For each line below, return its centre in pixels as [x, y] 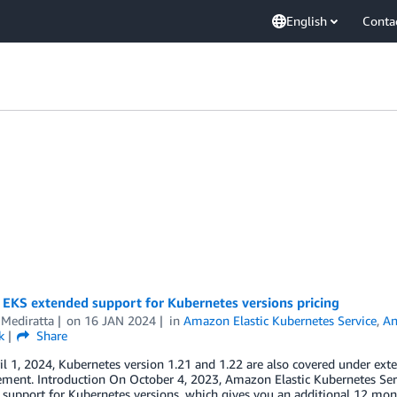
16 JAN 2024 [121, 320]
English [307, 21]
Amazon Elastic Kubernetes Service [280, 320]
